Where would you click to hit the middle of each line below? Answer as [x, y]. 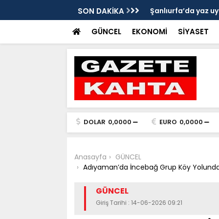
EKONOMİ [149, 32]
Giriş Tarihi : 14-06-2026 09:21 [139, 203]
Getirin [162, 28]
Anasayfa [90, 157]
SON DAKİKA [102, 11]
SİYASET [193, 32]
